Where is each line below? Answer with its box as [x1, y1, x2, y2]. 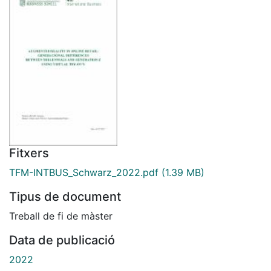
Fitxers [9, 145, 49, 160]
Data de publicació [9, 232, 115, 247]
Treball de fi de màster [9, 209, 113, 222]
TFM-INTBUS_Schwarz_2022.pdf [9, 166, 158, 178]
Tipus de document [9, 189, 121, 204]
